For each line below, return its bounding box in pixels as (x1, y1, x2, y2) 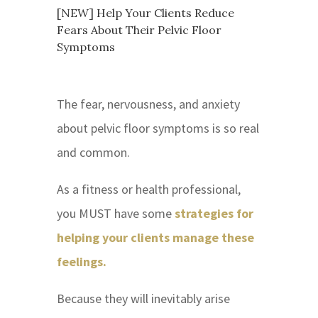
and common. (56, 143, 130, 160)
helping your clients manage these (56, 229, 254, 246)
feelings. (56, 253, 109, 270)
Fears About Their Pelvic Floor (56, 22, 221, 37)
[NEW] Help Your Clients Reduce (56, 5, 234, 20)
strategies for (174, 204, 253, 221)
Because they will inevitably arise (56, 290, 230, 307)
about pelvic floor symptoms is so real (56, 119, 259, 136)
